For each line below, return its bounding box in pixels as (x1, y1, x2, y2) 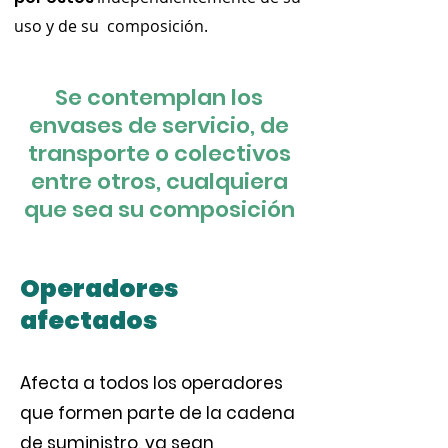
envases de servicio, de (29, 110, 289, 141)
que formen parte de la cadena (20, 401, 295, 425)
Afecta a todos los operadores (20, 371, 283, 395)
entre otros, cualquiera (30, 166, 288, 197)
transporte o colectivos (27, 138, 291, 169)
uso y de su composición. (14, 15, 208, 37)
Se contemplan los (55, 82, 263, 113)
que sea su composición (23, 194, 295, 225)
